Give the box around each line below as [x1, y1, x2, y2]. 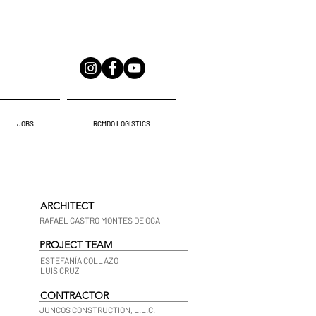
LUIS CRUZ [40, 265, 80, 275]
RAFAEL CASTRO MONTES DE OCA [39, 215, 160, 225]
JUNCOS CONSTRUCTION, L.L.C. [39, 305, 155, 315]
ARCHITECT [40, 200, 94, 212]
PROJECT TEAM [39, 238, 112, 251]
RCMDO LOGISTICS [93, 119, 150, 128]
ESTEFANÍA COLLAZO [40, 255, 119, 265]
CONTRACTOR [40, 289, 109, 302]
